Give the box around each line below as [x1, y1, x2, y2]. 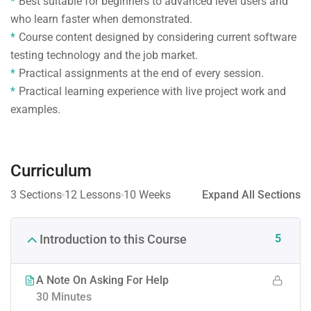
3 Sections [10, 187, 62, 201]
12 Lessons [65, 187, 121, 201]
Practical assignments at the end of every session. [19, 66, 264, 80]
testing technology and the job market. [10, 48, 198, 62]
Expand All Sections [202, 187, 301, 201]
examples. [10, 102, 60, 116]
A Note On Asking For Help [36, 273, 169, 287]
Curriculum [10, 160, 92, 180]
